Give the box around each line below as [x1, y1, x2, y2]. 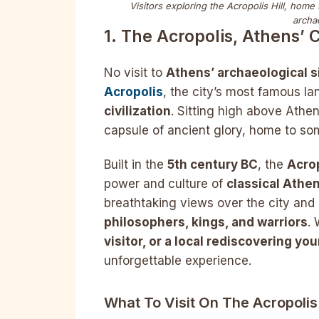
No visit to [104, 66, 166, 80]
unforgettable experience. [104, 253, 251, 268]
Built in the [104, 157, 167, 172]
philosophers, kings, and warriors [104, 214, 308, 229]
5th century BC [167, 157, 258, 172]
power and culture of [104, 176, 226, 191]
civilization [104, 104, 171, 119]
